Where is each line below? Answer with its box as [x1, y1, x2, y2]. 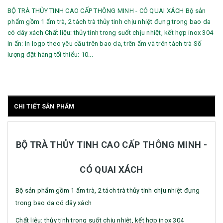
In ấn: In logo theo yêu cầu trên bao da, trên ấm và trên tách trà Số [7, 40, 201, 48]
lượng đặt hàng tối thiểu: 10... [7, 51, 93, 59]
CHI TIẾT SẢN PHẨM [14, 103, 75, 111]
